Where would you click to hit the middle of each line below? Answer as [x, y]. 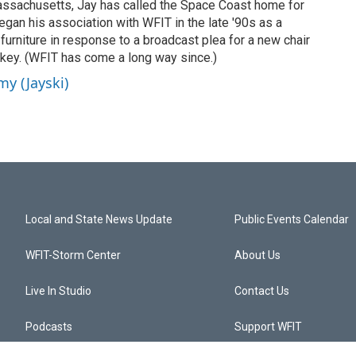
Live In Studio [58, 291]
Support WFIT [269, 327]
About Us [258, 255]
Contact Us [262, 291]
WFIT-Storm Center [73, 255]
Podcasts [49, 327]
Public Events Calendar [292, 219]
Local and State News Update [99, 219]
